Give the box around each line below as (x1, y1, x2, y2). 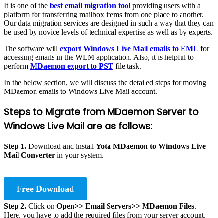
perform (4, 61, 30, 70)
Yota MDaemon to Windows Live (96, 142, 206, 151)
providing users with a (130, 1, 200, 10)
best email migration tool (50, 1, 130, 10)
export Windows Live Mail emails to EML (60, 44, 199, 53)
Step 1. (4, 142, 28, 151)
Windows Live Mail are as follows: (4, 119, 152, 133)
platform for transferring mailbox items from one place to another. (4, 10, 204, 18)
